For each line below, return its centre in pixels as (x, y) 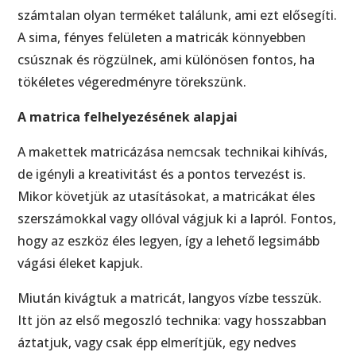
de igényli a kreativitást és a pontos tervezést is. (162, 174)
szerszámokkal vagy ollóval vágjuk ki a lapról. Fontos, (177, 218)
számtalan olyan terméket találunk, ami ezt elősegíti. (178, 15)
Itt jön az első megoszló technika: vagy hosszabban (172, 320)
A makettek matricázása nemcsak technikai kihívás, (173, 151)
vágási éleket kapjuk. (81, 263)
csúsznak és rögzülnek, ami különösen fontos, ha (166, 59)
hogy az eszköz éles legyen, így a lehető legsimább (169, 240)
